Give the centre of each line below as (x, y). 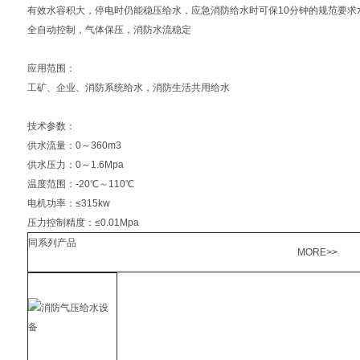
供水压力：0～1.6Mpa (76, 165)
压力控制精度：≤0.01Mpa (83, 223)
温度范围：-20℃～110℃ (81, 184)
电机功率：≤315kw (69, 203)
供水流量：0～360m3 (74, 145)
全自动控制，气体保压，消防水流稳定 (109, 30)
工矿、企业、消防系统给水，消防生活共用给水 (129, 88)
